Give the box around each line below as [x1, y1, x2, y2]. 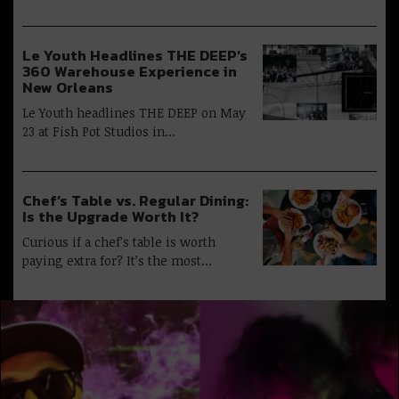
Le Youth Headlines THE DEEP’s [22, 44, 248, 67]
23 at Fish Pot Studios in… [22, 122, 175, 140]
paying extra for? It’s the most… [22, 251, 212, 269]
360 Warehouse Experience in [22, 60, 237, 83]
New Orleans [22, 76, 113, 99]
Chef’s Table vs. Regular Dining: [22, 189, 248, 212]
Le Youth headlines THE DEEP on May [22, 103, 246, 121]
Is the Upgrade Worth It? [22, 205, 199, 228]
